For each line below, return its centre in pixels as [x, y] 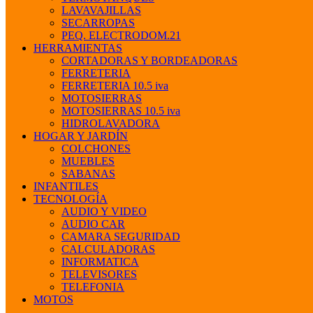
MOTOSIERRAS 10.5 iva [121, 111]
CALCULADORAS [108, 249]
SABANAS [88, 174]
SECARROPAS [98, 23]
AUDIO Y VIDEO [104, 212]
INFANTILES [66, 187]
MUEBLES [88, 161]
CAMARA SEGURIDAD [121, 237]
